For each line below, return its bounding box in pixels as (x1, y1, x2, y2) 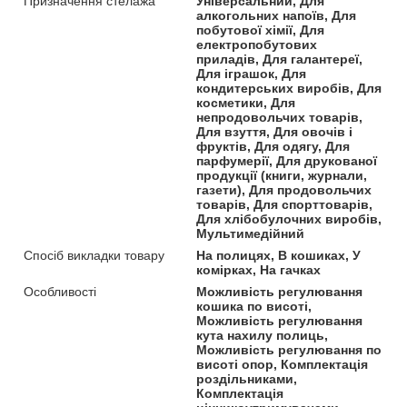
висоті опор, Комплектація (196, 356, 369, 372)
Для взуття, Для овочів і (196, 124, 353, 139)
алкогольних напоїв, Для (196, 7, 357, 23)
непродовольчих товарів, (196, 109, 363, 124)
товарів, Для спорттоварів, (196, 196, 373, 212)
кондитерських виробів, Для (196, 80, 382, 95)
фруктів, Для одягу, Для (196, 138, 351, 154)
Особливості (24, 283, 96, 299)
